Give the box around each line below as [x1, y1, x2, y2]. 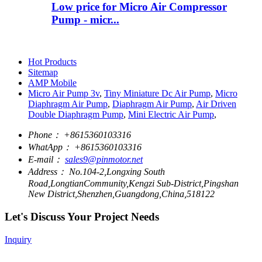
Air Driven [196, 99, 236, 109]
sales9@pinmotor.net [65, 154, 143, 165]
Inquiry [5, 234, 32, 244]
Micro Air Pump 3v [28, 88, 99, 99]
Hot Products [28, 57, 77, 67]
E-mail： [28, 154, 63, 165]
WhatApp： [28, 142, 72, 153]
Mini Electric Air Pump [128, 109, 214, 120]
